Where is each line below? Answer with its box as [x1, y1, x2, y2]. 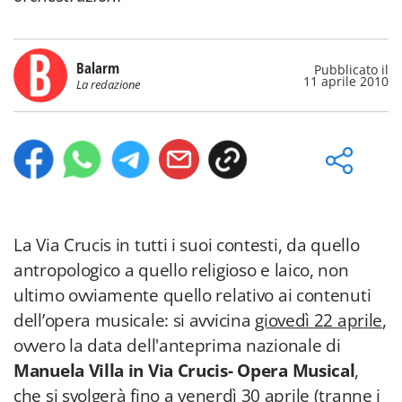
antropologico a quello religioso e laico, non [13, 258, 349, 282]
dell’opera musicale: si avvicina [13, 309, 256, 332]
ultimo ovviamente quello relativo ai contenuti [13, 284, 371, 307]
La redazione [76, 76, 140, 92]
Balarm [76, 57, 119, 78]
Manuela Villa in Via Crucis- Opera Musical [13, 359, 355, 382]
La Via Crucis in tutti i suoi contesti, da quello [13, 233, 360, 257]
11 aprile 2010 [303, 73, 389, 90]
